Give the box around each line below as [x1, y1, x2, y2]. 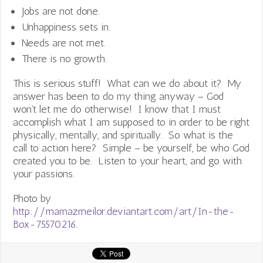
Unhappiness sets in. [22, 21, 111, 34]
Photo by [13, 192, 52, 205]
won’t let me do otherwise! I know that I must [13, 103, 221, 116]
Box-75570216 [13, 218, 77, 231]
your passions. [13, 167, 75, 181]
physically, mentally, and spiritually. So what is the [13, 129, 234, 142]
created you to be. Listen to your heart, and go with [13, 154, 242, 168]
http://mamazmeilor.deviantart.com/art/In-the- [13, 205, 235, 218]
